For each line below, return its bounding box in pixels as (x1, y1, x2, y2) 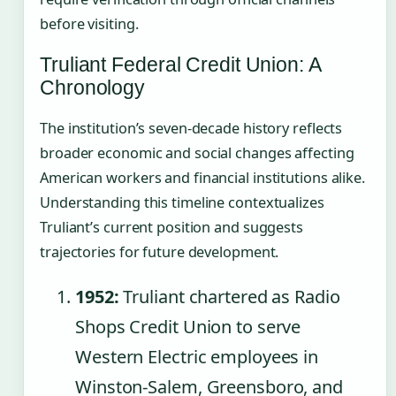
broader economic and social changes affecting (40, 142, 354, 163)
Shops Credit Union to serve (75, 314, 301, 339)
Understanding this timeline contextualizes (40, 192, 324, 212)
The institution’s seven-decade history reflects (40, 118, 343, 138)
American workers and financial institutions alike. (40, 167, 365, 187)
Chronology (40, 75, 146, 99)
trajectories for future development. (40, 241, 279, 262)
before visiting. (40, 13, 139, 34)
